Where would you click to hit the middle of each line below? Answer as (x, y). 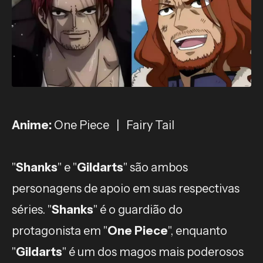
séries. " (32, 210)
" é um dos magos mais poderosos (153, 252)
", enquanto (198, 231)
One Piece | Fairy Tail (113, 125)
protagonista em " (60, 231)
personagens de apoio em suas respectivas (126, 188)
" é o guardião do (138, 210)
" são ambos (156, 167)
